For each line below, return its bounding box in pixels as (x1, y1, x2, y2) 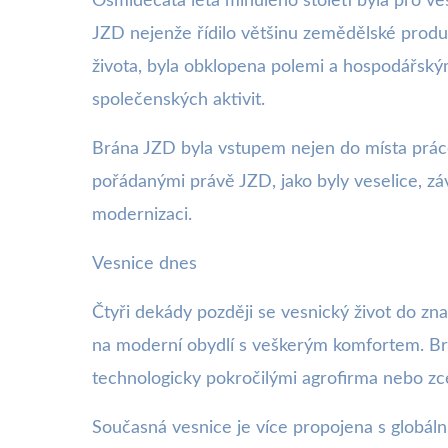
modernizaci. (92, 206, 192, 224)
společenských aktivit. (92, 91, 265, 109)
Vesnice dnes (92, 255, 197, 273)
